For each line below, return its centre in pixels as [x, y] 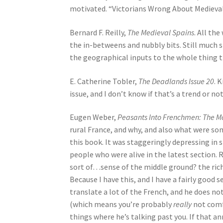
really [183, 204]
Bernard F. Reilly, [99, 33]
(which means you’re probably [122, 204]
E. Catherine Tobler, [104, 81]
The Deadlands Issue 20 [176, 81]
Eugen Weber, [94, 117]
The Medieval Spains [161, 33]
